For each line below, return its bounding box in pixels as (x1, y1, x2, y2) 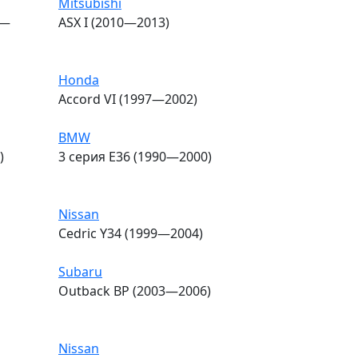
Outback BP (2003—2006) (58, 281, 211, 300)
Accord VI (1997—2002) (58, 89, 197, 108)
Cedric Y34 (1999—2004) (58, 224, 203, 242)
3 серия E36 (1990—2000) (58, 147, 212, 165)
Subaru (58, 262, 102, 280)
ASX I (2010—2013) (58, 13, 169, 31)
